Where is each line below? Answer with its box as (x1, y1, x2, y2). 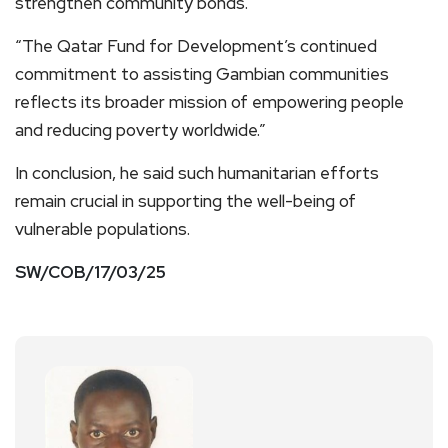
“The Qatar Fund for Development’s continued (15, 35, 377, 57)
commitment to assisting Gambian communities (15, 63, 389, 85)
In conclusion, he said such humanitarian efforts (15, 162, 379, 184)
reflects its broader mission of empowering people (15, 91, 404, 113)
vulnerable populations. (15, 218, 190, 240)
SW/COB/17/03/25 (15, 261, 166, 283)
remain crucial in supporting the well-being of (15, 190, 356, 212)
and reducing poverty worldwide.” (15, 119, 266, 141)
